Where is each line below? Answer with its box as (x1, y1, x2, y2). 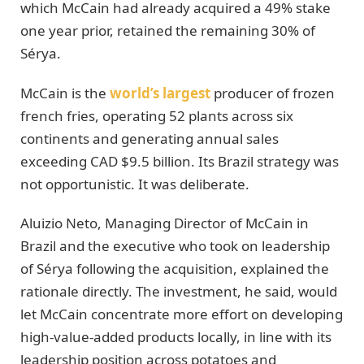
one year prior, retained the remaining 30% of (20, 21, 315, 41)
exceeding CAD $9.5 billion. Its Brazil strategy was (20, 151, 339, 171)
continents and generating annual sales (20, 128, 279, 148)
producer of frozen (210, 83, 335, 102)
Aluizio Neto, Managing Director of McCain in (20, 213, 309, 232)
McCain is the (20, 83, 110, 102)
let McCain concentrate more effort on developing (20, 304, 343, 323)
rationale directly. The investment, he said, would (20, 281, 337, 301)
